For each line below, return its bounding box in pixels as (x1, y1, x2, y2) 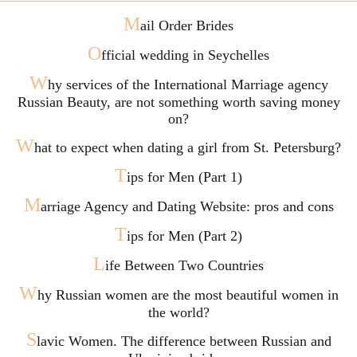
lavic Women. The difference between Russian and (36, 333, 331, 349)
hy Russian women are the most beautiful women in (37, 287, 339, 303)
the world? (147, 304, 210, 320)
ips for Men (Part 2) (127, 228, 242, 244)
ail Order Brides (140, 18, 233, 33)
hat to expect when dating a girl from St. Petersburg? (34, 139, 341, 155)
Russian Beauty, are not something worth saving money (17, 94, 340, 110)
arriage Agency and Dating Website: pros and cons (40, 198, 334, 214)
